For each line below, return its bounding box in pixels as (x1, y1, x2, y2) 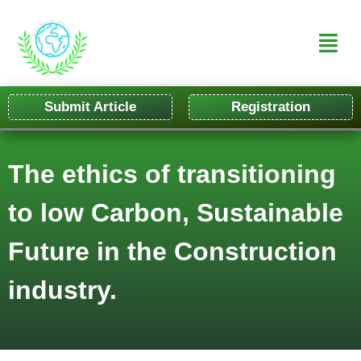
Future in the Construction (8, 236, 337, 266)
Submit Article (44, 98, 136, 114)
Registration (231, 98, 310, 114)
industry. (8, 275, 117, 305)
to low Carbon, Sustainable (8, 197, 343, 227)
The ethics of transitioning (8, 159, 336, 189)
